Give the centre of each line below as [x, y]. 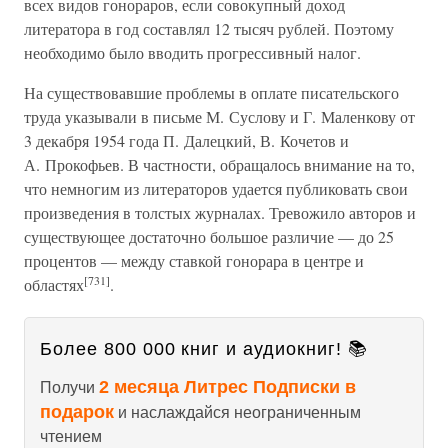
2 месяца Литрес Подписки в [227, 387]
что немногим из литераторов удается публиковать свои [216, 188]
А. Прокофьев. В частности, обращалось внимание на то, [219, 164]
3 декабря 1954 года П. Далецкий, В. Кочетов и [186, 140]
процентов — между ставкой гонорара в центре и [194, 260]
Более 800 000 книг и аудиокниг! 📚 [204, 349]
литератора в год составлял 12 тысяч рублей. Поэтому [209, 28]
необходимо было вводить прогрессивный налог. [192, 52]
